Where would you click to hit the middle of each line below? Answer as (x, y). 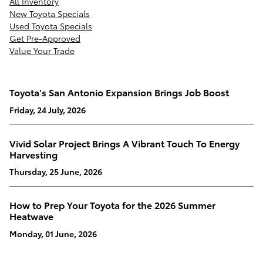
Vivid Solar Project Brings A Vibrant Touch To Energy (124, 143)
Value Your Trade (42, 51)
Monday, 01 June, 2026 (53, 233)
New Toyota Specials (50, 14)
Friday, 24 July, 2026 (48, 109)
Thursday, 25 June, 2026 (56, 172)
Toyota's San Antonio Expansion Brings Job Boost (119, 92)
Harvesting (33, 154)
